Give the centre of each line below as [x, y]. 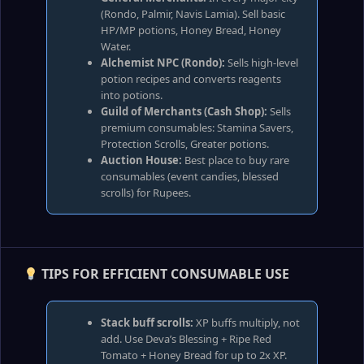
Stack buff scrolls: [147, 323]
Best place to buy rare [236, 160]
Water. [116, 46]
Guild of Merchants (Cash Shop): [184, 111]
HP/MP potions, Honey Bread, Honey [191, 30]
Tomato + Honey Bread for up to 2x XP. [194, 355]
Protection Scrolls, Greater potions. [185, 144]
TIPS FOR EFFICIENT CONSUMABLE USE [164, 274]
